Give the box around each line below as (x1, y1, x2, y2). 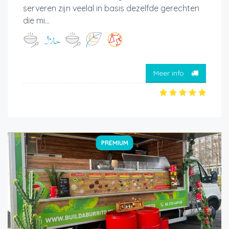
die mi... (23, 15, 50, 26)
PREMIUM (101, 139, 128, 147)
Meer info (153, 68, 186, 78)
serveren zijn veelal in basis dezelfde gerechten (23, 3, 199, 13)
